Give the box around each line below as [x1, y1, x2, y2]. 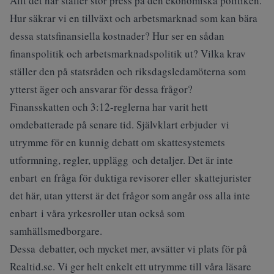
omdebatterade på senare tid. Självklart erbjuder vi [10, 117, 229, 131]
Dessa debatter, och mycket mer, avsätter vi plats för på [10, 242, 247, 256]
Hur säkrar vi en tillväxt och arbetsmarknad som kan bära [10, 11, 257, 25]
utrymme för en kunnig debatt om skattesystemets [10, 135, 225, 149]
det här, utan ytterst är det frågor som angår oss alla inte [10, 188, 250, 202]
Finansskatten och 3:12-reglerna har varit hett [10, 100, 208, 114]
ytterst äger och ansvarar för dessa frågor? [10, 82, 193, 96]
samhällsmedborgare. [10, 224, 102, 238]
